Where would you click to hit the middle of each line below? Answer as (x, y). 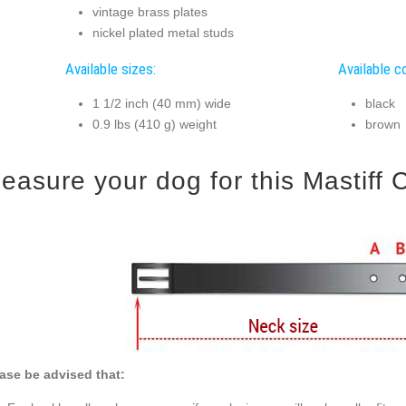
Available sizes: (110, 68)
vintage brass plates (150, 12)
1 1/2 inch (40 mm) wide (161, 104)
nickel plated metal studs (163, 33)
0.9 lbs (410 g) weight (154, 125)
